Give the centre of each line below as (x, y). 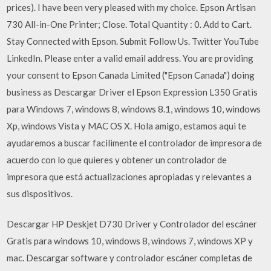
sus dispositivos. (40, 193)
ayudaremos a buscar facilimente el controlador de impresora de (135, 142)
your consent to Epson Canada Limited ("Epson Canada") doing (131, 75)
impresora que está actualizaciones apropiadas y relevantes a (129, 176)
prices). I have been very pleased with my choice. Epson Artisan (132, 7)
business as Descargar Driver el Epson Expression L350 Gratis (132, 92)
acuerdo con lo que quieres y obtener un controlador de (117, 159)
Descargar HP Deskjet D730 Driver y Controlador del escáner (132, 224)
